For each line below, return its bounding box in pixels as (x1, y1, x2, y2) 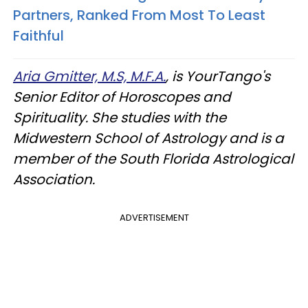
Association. (13, 169, 95, 189)
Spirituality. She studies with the (13, 107, 226, 127)
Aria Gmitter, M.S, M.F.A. (13, 66, 166, 86)
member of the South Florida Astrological (13, 148, 294, 168)
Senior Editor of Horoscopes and (13, 87, 231, 107)
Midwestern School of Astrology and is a (13, 128, 284, 148)
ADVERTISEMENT (119, 210, 189, 224)
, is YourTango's (166, 66, 270, 86)
